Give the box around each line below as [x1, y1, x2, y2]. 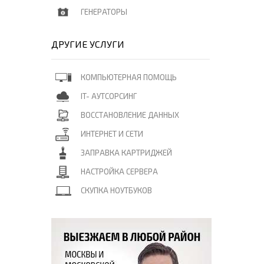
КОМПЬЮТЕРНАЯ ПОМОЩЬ [81, 72, 177, 82]
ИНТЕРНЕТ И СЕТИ [81, 129, 143, 138]
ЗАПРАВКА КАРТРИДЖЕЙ [81, 148, 172, 157]
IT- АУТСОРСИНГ [81, 91, 137, 101]
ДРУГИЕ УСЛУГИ [51, 38, 124, 49]
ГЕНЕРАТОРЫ [81, 7, 127, 16]
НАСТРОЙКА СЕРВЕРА [81, 167, 158, 176]
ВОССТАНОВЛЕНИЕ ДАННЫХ [81, 110, 179, 120]
